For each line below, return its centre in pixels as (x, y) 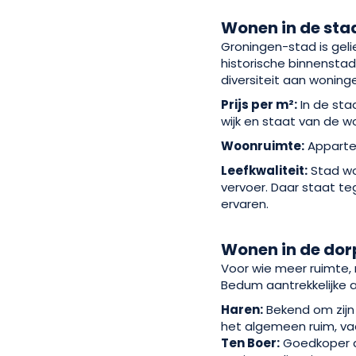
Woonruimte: (263, 146)
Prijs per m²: (259, 104)
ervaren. (245, 204)
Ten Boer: (251, 343)
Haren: (242, 310)
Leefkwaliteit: (265, 170)
